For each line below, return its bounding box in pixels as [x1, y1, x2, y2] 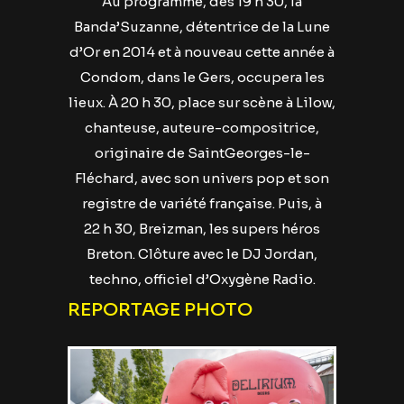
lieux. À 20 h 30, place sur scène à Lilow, [69, 94, 335, 111]
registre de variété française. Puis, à [82, 195, 322, 212]
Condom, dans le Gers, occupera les [79, 69, 325, 86]
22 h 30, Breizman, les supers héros [84, 220, 320, 237]
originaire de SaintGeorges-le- [94, 144, 310, 161]
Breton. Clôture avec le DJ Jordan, [87, 245, 317, 262]
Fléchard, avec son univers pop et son [75, 170, 329, 187]
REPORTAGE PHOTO [68, 298, 252, 321]
